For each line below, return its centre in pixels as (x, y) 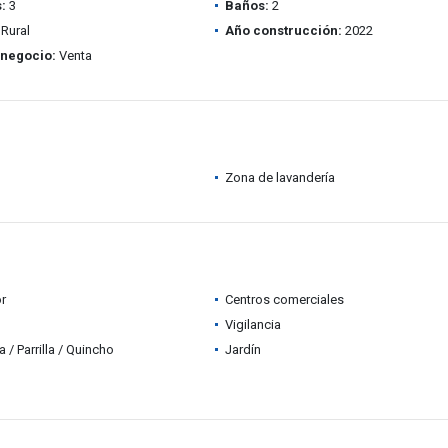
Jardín (242, 349)
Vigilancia (252, 324)
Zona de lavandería (279, 177)
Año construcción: (283, 30)
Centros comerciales (284, 299)
